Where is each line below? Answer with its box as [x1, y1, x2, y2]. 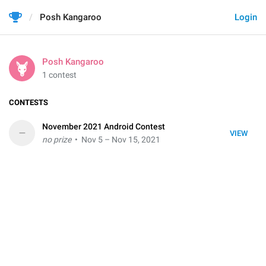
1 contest [42, 70, 77, 80]
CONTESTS [9, 98, 48, 107]
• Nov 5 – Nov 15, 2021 [71, 135, 160, 144]
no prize [42, 135, 71, 144]
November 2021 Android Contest [42, 122, 165, 131]
